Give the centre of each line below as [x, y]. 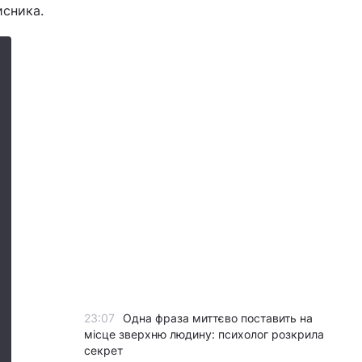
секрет [103, 350]
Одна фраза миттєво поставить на [218, 318]
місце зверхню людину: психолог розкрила [204, 334]
